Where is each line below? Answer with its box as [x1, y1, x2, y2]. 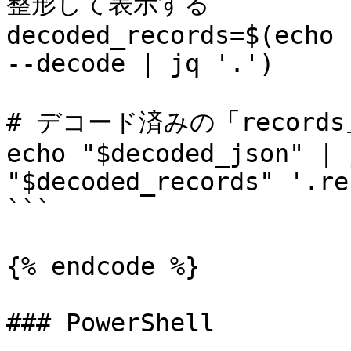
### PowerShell [6, 309, 215, 337]
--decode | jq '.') [6, 49, 274, 78]
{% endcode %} [6, 252, 200, 280]
